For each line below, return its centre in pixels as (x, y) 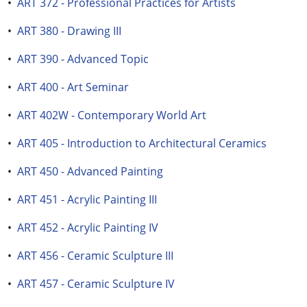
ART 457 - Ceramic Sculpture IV (96, 284)
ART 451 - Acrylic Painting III (87, 199)
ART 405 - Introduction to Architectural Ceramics (142, 143)
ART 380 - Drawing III (69, 31)
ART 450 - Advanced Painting (90, 171)
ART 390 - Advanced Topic (83, 59)
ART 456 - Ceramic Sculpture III (95, 256)
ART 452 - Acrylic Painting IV (88, 228)
